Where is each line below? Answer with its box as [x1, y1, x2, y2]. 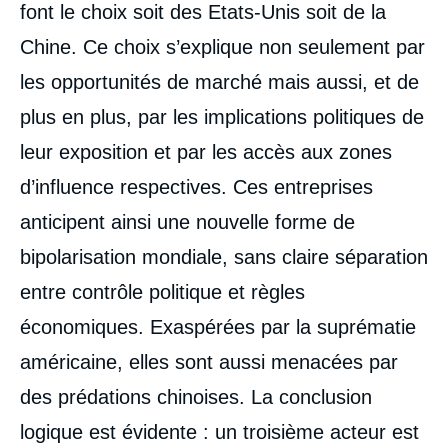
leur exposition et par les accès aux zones [20, 140, 392, 163]
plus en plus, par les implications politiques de [20, 105, 424, 128]
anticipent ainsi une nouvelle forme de [20, 210, 355, 233]
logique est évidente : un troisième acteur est [20, 420, 419, 443]
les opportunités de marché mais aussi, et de [20, 70, 419, 93]
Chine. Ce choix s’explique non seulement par [20, 35, 425, 58]
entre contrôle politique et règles [20, 280, 305, 303]
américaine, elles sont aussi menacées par [20, 350, 398, 373]
